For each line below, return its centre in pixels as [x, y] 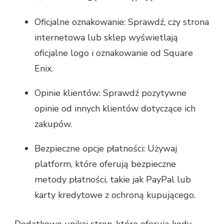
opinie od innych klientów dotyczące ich [115, 109]
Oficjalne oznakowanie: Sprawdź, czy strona [122, 22]
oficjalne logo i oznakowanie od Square [114, 53]
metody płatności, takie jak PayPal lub [113, 180]
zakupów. [53, 124]
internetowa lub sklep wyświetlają [106, 38]
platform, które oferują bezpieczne [105, 164]
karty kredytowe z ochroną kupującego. [115, 195]
